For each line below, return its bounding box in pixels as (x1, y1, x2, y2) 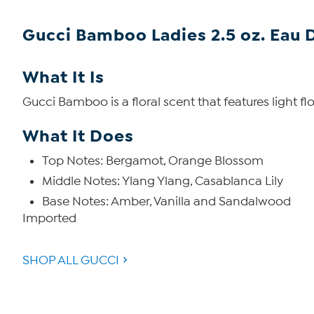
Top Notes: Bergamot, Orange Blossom (42, 153, 264, 168)
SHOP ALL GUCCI (22, 253, 119, 268)
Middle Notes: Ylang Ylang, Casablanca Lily (42, 174, 283, 189)
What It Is (22, 67, 104, 88)
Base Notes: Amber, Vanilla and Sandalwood (42, 194, 291, 209)
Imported (22, 211, 76, 226)
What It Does (22, 125, 134, 146)
